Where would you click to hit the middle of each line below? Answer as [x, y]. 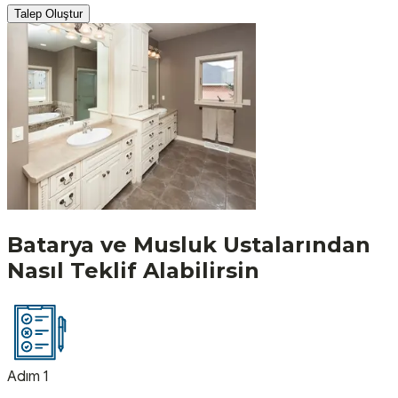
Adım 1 [28, 376]
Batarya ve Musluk [112, 244]
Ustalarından [297, 244]
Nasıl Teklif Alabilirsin [133, 270]
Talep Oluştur [48, 13]
